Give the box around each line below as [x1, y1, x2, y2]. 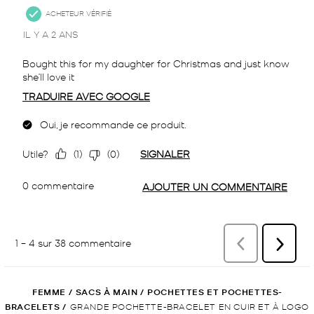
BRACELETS [5, 300, 60, 313]
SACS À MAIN [75, 285, 138, 298]
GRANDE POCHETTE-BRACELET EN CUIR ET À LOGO [69, 300, 309, 311]
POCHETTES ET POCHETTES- [147, 285, 283, 298]
